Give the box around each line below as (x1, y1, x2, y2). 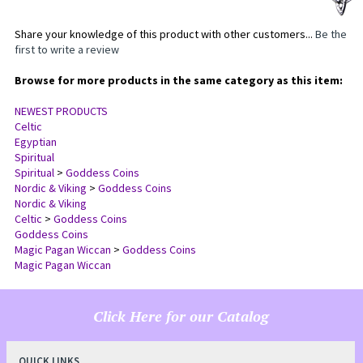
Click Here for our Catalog (92, 307, 268, 327)
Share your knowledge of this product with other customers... (14, 28, 315, 42)
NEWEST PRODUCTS (14, 105, 108, 119)
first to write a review (14, 43, 119, 58)
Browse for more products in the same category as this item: (14, 74, 343, 88)
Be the (314, 28, 347, 42)
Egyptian (14, 135, 57, 150)
